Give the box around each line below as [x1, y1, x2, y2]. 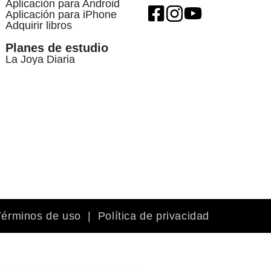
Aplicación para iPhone [5, 8, 117, 21]
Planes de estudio [5, 41, 108, 54]
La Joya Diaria [5, 53, 75, 65]
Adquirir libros [5, 19, 72, 31]
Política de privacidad [97, 209, 209, 222]
